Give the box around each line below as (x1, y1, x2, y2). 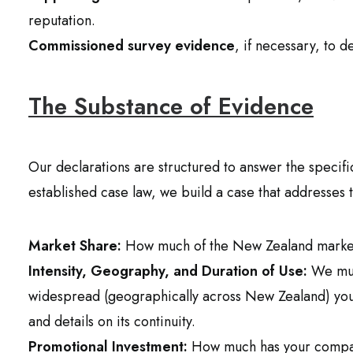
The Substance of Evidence (28, 90, 314, 123)
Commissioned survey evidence (28, 35, 235, 56)
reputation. (28, 10, 95, 31)
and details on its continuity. (28, 311, 195, 332)
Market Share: (28, 236, 121, 256)
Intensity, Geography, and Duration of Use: (28, 261, 307, 281)
